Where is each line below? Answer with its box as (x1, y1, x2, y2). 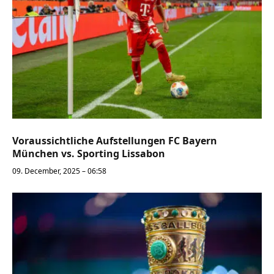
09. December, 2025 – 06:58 (12, 166, 106, 177)
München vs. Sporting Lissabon (12, 147, 165, 161)
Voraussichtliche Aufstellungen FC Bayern (12, 134, 217, 148)
